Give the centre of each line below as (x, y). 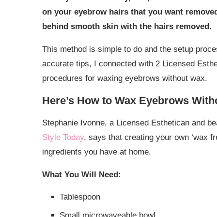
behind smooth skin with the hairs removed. (128, 27)
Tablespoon (80, 197)
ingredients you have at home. (97, 152)
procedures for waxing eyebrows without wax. (125, 78)
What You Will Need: (83, 175)
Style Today (63, 138)
